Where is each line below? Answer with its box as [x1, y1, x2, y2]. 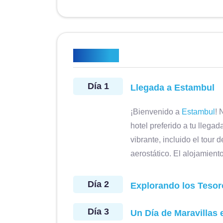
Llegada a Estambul [130, 83, 215, 93]
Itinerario [73, 49, 119, 62]
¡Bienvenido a [130, 108, 182, 116]
